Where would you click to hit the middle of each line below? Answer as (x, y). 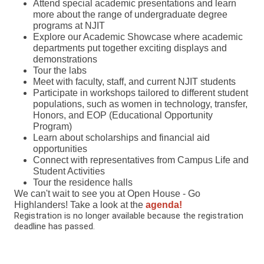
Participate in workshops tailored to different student (141, 93)
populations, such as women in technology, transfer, (140, 104)
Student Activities (69, 171)
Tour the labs (60, 70)
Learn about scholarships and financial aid (121, 137)
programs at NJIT (69, 25)
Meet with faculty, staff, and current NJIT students (134, 81)
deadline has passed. (55, 226)
